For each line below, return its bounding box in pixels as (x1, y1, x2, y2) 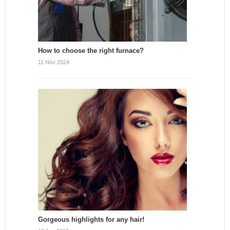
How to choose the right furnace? (38, 47, 144, 54)
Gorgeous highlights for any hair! (38, 216, 144, 224)
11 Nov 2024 (38, 59, 69, 65)
